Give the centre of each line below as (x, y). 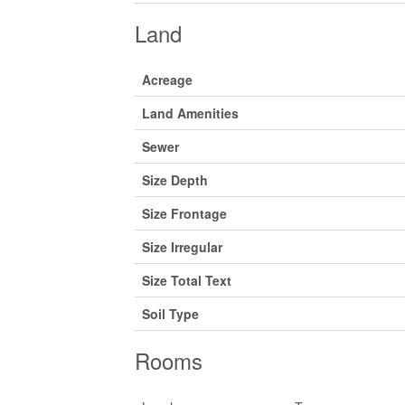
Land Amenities (190, 113)
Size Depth (174, 179)
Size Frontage (184, 213)
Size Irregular (182, 246)
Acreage (167, 79)
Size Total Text (186, 280)
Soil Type (170, 313)
